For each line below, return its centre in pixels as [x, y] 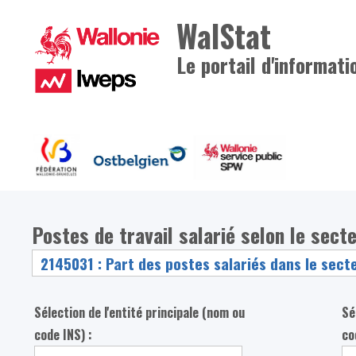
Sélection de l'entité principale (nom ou [140, 313]
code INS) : [64, 335]
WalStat [224, 35]
